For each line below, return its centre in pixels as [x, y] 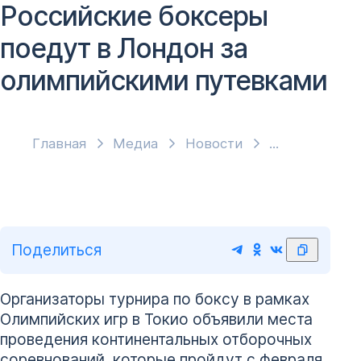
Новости [214, 144]
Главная [59, 144]
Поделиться [57, 249]
